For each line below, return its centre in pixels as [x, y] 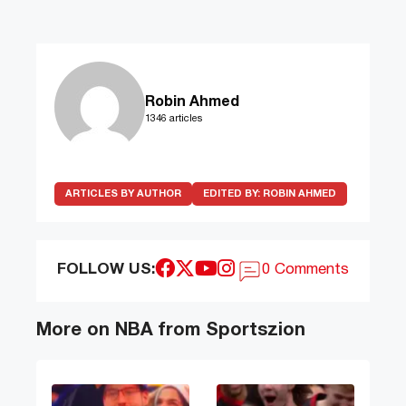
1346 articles [174, 119]
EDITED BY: [233, 194]
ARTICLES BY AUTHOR [123, 194]
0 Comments [306, 270]
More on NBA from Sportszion [171, 331]
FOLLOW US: [106, 270]
